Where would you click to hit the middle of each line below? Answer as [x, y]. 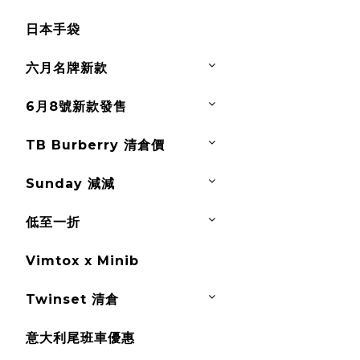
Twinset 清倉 [72, 299]
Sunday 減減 [70, 184]
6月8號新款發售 [76, 106]
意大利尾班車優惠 [80, 338]
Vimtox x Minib [82, 261]
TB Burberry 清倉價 [95, 145]
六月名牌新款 [67, 68]
